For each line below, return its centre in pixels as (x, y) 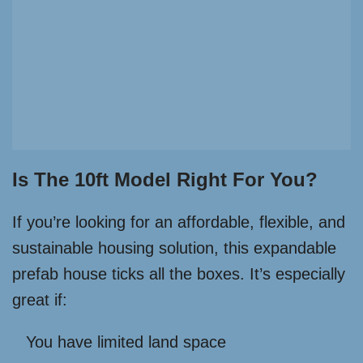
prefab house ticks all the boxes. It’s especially (179, 274)
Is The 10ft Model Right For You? (165, 180)
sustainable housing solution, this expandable (174, 248)
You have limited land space (126, 342)
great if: (40, 300)
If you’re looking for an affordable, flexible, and (179, 222)
